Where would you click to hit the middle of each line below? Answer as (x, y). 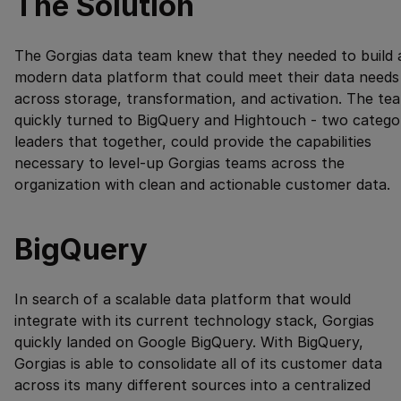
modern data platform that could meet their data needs (207, 77)
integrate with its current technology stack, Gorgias (194, 321)
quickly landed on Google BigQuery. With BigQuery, (189, 342)
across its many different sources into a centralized (192, 385)
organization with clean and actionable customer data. (202, 185)
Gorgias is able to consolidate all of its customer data (198, 364)
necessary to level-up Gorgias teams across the (179, 163)
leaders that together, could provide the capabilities (193, 142)
